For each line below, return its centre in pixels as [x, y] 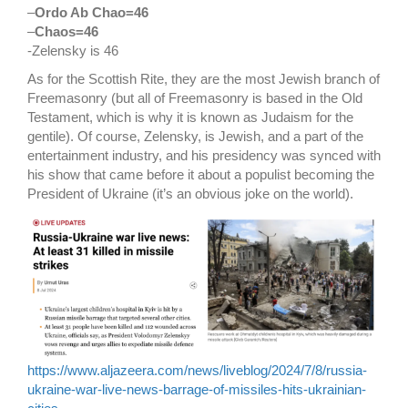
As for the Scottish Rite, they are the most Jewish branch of [204, 79]
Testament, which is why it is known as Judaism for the [190, 117]
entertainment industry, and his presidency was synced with [204, 156]
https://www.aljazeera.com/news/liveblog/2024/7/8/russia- [197, 371]
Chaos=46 [66, 32]
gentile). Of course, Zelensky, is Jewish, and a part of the [195, 137]
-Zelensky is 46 [73, 51]
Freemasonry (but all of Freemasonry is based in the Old [195, 98]
